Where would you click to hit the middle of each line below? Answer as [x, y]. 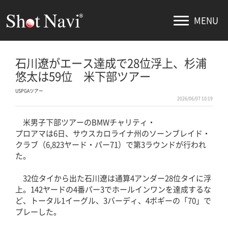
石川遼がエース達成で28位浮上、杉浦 [111, 63]
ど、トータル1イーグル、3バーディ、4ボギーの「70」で [113, 200]
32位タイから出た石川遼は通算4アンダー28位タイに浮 [113, 178]
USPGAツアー [29, 91]
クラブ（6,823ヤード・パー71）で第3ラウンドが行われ [111, 144]
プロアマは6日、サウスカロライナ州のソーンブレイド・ [113, 133]
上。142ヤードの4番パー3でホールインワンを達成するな [113, 189]
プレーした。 [38, 211]
